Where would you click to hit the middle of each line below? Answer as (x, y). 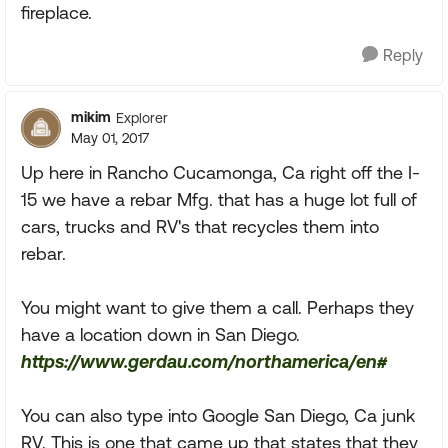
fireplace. (56, 12)
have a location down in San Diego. (160, 334)
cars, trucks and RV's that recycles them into (200, 226)
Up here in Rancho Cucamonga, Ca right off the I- (220, 172)
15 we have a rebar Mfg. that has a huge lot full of (219, 199)
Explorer (142, 117)
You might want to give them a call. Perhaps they (217, 307)
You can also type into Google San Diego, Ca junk (218, 415)
